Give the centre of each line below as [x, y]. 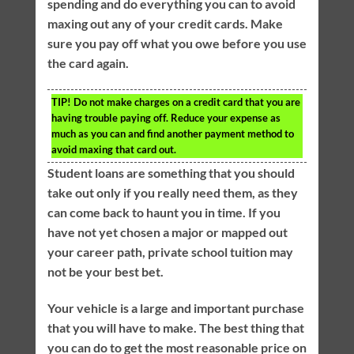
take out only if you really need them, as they [172, 192]
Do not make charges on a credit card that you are [185, 102]
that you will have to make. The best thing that [175, 327]
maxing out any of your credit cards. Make [165, 23]
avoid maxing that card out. [113, 149]
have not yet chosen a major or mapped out [167, 232]
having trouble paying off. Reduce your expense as [166, 117]
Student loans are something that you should [171, 172]
